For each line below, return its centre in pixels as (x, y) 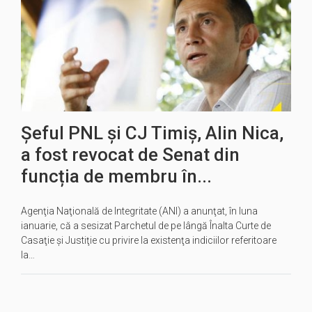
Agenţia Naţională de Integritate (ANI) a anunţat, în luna (139, 211)
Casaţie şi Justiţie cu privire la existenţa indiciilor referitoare (149, 240)
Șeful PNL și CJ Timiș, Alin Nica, (152, 133)
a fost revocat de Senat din (130, 154)
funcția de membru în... (116, 176)
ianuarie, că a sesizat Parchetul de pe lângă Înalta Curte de (146, 225)
